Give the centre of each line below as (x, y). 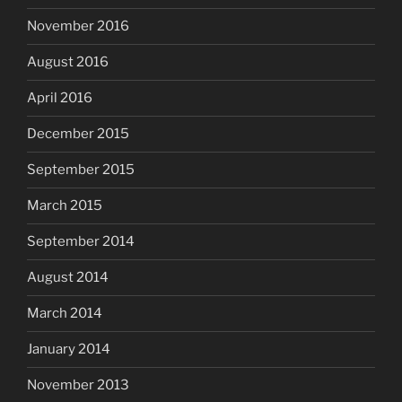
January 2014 (69, 349)
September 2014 (81, 241)
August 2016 (68, 62)
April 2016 (60, 98)
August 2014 (68, 277)
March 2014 (65, 313)
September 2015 (81, 170)
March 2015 (65, 205)
